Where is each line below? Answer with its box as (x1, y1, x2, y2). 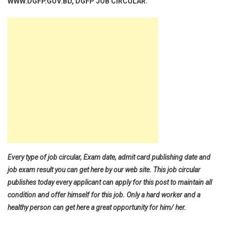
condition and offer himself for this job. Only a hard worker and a (8, 191, 200, 199)
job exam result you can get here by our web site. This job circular (8, 166, 200, 174)
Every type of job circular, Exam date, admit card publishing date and (8, 153, 210, 161)
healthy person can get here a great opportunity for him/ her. (8, 203, 186, 211)
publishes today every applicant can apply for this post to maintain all (8, 178, 212, 186)
